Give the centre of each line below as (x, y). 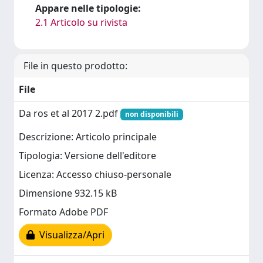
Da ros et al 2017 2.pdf (70, 113)
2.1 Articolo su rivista (81, 22)
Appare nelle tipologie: (88, 8)
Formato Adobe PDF (63, 212)
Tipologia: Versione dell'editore (87, 156)
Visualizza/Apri (70, 235)
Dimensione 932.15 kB (68, 193)
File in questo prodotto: (75, 66)
